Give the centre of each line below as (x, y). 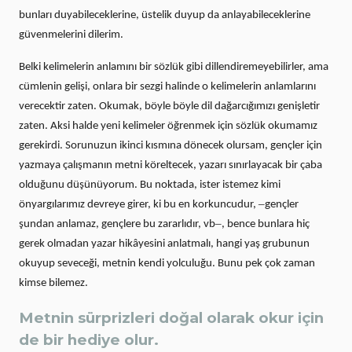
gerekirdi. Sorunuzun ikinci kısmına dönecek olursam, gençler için (170, 145)
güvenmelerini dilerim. (71, 35)
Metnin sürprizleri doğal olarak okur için (171, 317)
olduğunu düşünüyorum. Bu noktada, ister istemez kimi (150, 185)
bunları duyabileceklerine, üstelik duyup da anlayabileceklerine (165, 15)
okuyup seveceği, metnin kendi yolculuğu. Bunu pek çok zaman (167, 263)
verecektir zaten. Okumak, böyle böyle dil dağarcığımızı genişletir (169, 106)
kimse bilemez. (53, 283)
